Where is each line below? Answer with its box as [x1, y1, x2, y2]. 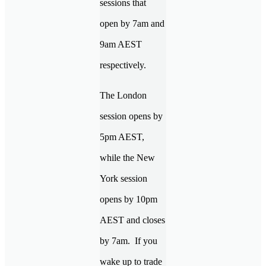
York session [100, 173, 147, 183]
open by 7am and [100, 18, 164, 28]
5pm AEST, [100, 131, 144, 142]
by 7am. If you [100, 235, 157, 246]
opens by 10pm [100, 194, 157, 204]
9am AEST [100, 39, 142, 49]
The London [100, 90, 147, 100]
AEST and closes [100, 214, 165, 225]
